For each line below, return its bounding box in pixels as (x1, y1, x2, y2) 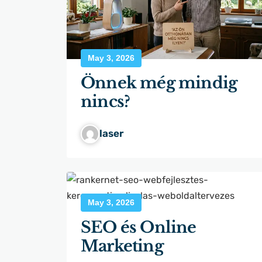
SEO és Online (81, 218, 196, 237)
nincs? (81, 92, 130, 112)
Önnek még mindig (81, 73, 237, 93)
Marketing (81, 236, 163, 256)
